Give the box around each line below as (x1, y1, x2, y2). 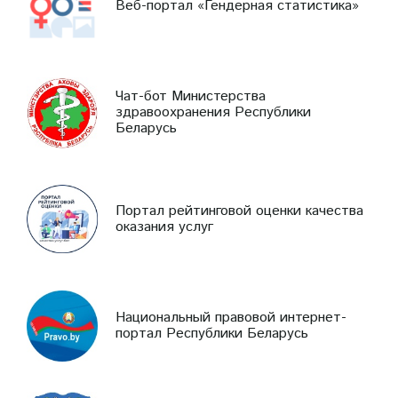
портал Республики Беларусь (115, 322, 308, 344)
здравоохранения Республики (115, 101, 311, 123)
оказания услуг (115, 216, 213, 237)
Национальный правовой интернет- (115, 306, 346, 328)
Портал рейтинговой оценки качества (115, 200, 363, 221)
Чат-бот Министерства (115, 85, 266, 107)
